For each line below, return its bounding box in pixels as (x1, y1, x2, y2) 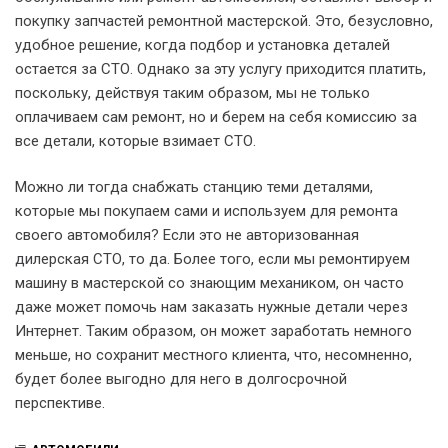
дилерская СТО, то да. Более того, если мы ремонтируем (15, 250, 410, 268)
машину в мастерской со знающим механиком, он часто (15, 274, 404, 292)
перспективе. (15, 394, 105, 412)
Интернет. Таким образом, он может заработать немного (15, 322, 412, 340)
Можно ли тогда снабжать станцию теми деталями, (15, 178, 373, 196)
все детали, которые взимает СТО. (15, 131, 256, 150)
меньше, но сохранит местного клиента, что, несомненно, (15, 346, 412, 364)
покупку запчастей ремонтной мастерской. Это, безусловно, (15, 11, 433, 30)
